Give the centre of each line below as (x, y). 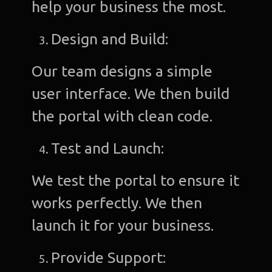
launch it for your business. (123, 225)
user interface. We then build (131, 93)
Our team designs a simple (122, 71)
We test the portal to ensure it (136, 180)
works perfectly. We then (117, 202)
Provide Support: (110, 257)
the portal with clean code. (122, 116)
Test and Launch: (110, 148)
